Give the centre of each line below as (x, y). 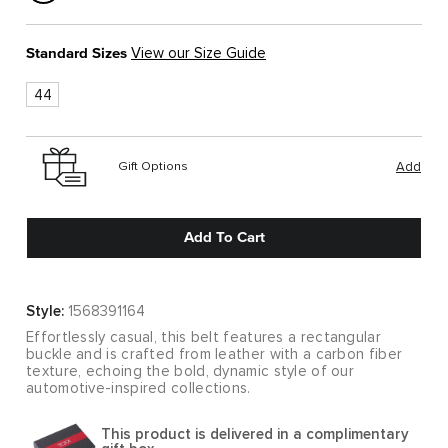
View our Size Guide (198, 54)
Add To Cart (224, 236)
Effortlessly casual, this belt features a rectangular (203, 337)
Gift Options (152, 167)
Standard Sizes (76, 53)
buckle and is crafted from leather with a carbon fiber (214, 354)
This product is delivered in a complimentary (255, 434)
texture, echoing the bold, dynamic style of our (190, 371)
